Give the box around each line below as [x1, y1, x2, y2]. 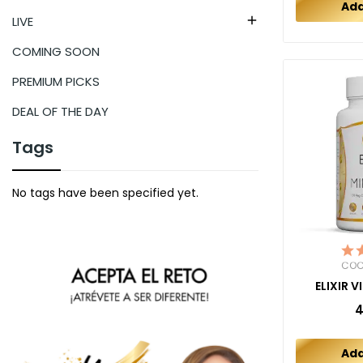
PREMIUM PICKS [12, 72, 100, 90]
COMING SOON [12, 42, 100, 60]
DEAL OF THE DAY [12, 102, 109, 120]
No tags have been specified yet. [12, 184, 199, 201]
